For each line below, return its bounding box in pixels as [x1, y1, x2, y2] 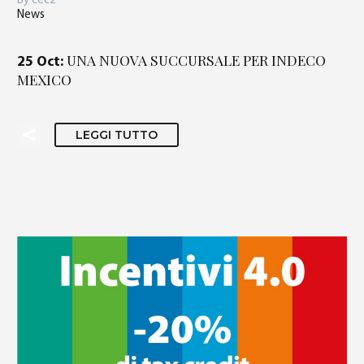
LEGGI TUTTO [76, 128, 158, 142]
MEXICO [17, 70, 71, 89]
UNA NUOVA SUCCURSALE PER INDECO [67, 50, 326, 69]
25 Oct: [17, 55, 67, 69]
